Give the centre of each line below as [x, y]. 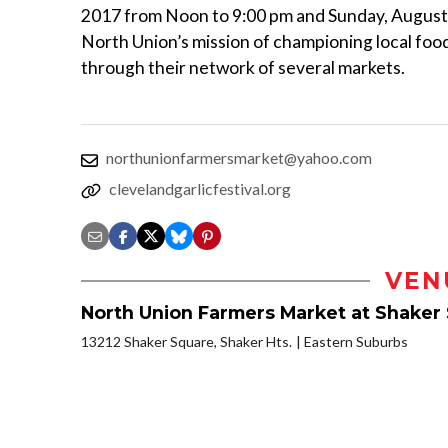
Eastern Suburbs [356, 342]
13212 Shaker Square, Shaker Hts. [186, 342]
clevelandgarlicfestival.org [200, 189]
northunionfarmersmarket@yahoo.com [239, 158]
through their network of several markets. [243, 68]
